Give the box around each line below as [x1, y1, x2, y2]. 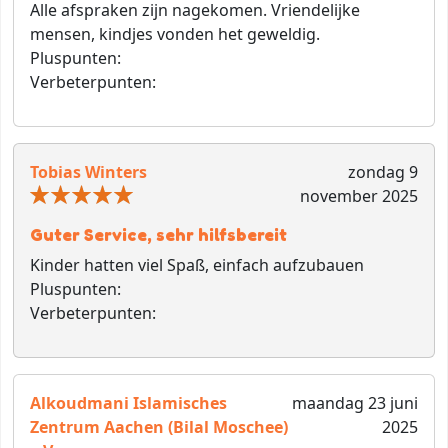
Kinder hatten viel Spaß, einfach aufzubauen [30, 253, 364, 276]
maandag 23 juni [291, 391, 418, 414]
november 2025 [299, 184, 418, 207]
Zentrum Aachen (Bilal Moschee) [30, 415, 288, 438]
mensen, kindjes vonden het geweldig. [30, 22, 320, 45]
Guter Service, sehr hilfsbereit [30, 223, 287, 245]
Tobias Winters [30, 160, 147, 183]
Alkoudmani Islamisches [30, 391, 227, 414]
